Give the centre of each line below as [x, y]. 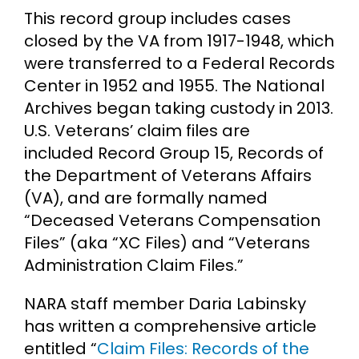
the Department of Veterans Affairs [168, 175]
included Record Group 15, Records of [174, 153]
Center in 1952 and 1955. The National [174, 85]
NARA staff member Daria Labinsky [165, 303]
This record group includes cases [157, 18]
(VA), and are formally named [146, 198]
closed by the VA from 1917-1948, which [179, 40]
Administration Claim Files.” [134, 265]
